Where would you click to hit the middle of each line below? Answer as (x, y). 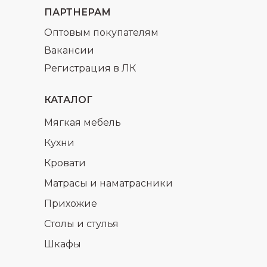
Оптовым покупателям (101, 32)
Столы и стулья (81, 223)
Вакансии (69, 50)
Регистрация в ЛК (90, 68)
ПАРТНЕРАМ (77, 12)
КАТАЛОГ (68, 100)
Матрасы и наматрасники (108, 183)
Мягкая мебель (83, 122)
